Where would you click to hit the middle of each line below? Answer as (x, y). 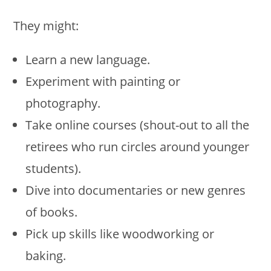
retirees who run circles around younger (138, 146)
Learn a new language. (88, 59)
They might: (46, 25)
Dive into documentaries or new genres (136, 190)
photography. (63, 103)
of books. (52, 212)
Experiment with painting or (103, 81)
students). (54, 168)
